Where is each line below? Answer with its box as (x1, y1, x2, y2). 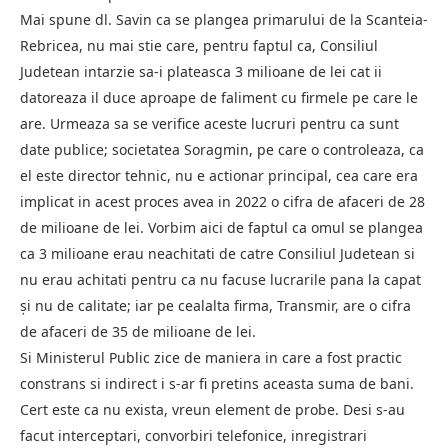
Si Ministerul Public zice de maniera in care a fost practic (20, 347, 402, 367)
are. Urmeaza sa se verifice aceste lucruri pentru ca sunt (20, 113, 399, 133)
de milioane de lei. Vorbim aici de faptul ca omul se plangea (20, 217, 423, 237)
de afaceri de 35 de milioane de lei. (20, 321, 256, 341)
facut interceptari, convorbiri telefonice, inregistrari (20, 425, 367, 445)
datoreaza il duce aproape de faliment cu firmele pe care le (20, 87, 418, 107)
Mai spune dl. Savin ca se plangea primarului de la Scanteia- (20, 9, 428, 29)
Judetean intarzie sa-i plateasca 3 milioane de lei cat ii (20, 61, 382, 81)
